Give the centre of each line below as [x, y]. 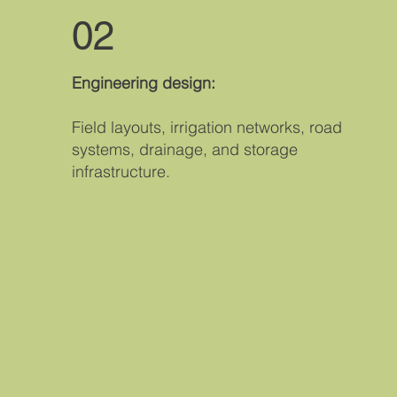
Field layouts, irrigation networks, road [206, 127]
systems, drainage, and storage [184, 149]
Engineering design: [145, 82]
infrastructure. [121, 171]
